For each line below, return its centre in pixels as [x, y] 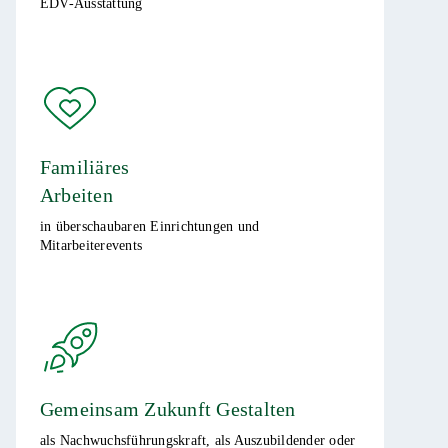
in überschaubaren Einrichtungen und [150, 226]
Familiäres [85, 167]
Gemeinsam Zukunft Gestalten [168, 409]
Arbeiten [76, 195]
